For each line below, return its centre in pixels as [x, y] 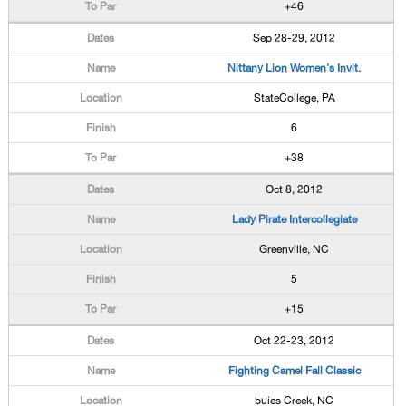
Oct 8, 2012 [295, 189]
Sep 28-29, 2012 [295, 38]
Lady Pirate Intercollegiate [294, 219]
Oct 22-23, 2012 [295, 341]
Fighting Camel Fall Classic [294, 371]
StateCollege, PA [294, 98]
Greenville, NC [295, 249]
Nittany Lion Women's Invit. [295, 68]
